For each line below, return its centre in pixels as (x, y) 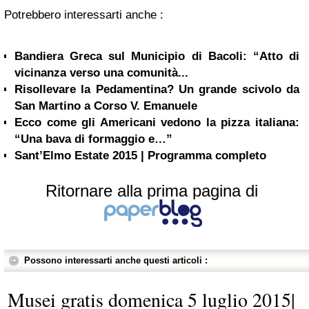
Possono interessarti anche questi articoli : (116, 260)
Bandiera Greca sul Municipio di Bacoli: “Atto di (157, 56)
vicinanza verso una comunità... (101, 72)
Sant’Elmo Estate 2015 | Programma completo (140, 155)
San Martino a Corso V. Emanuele (106, 106)
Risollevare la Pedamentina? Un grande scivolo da (157, 89)
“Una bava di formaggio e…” (93, 139)
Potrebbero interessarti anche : (84, 14)
